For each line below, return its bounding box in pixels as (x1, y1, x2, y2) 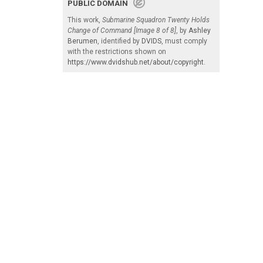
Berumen (68, 36, 97, 45)
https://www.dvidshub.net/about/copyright (68, 58, 204, 66)
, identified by (97, 36, 141, 45)
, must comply (161, 36, 207, 45)
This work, (68, 15, 102, 24)
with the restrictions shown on (68, 47, 166, 56)
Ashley (188, 26, 211, 35)
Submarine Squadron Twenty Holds (102, 15, 210, 24)
